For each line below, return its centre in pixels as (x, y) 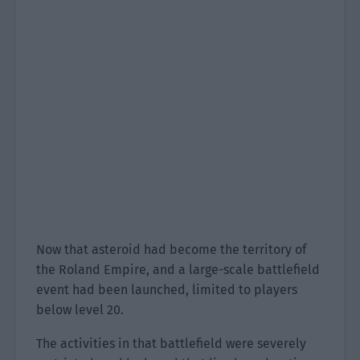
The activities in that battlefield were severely (171, 344)
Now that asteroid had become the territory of (171, 250)
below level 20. (80, 310)
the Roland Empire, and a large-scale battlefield (178, 270)
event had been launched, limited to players (167, 290)
